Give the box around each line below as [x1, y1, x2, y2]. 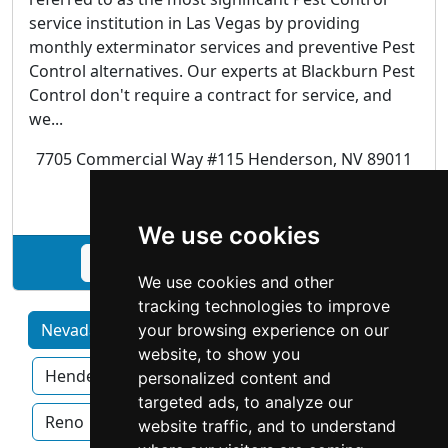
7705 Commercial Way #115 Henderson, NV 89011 [36, 147, 412, 170]
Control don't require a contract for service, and [29, 83, 392, 106]
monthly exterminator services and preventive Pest [29, 35, 415, 58]
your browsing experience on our [137, 320, 389, 340]
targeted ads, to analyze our [137, 392, 353, 412]
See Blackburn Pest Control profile [94, 251, 354, 274]
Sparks [118, 410, 170, 433]
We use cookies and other [137, 272, 334, 292]
